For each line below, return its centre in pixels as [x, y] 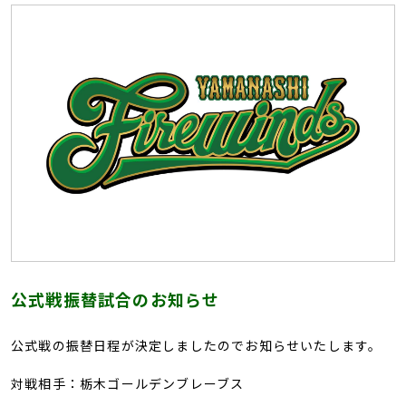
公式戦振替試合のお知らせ [116, 299]
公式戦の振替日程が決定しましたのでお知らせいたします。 [197, 345]
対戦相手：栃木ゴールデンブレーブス [128, 383]
